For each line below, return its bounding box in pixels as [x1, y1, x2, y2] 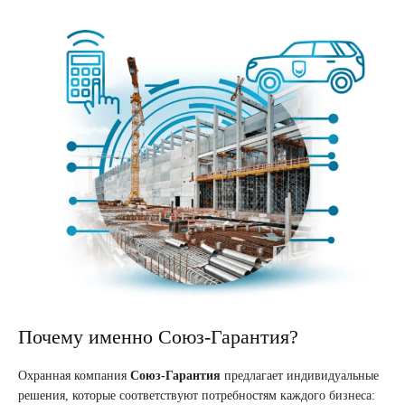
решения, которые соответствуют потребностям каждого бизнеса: [18, 389, 375, 403]
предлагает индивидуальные [221, 369, 379, 383]
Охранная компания [18, 369, 130, 383]
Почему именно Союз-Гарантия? [18, 325, 298, 349]
